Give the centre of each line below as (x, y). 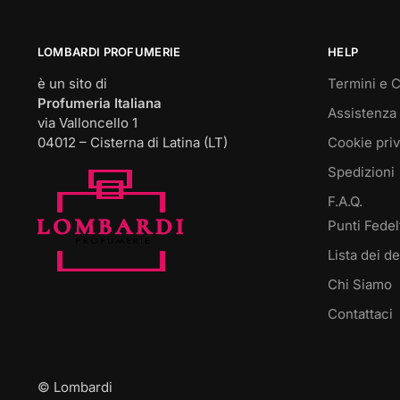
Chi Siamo (359, 284)
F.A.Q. (345, 201)
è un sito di (72, 83)
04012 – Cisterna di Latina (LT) (132, 142)
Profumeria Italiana (99, 103)
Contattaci (360, 313)
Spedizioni (361, 171)
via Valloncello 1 (87, 122)
